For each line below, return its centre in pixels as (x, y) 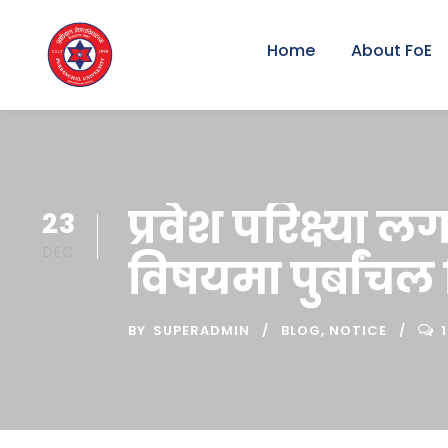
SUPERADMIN (201, 330)
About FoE (391, 50)
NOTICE (358, 330)
